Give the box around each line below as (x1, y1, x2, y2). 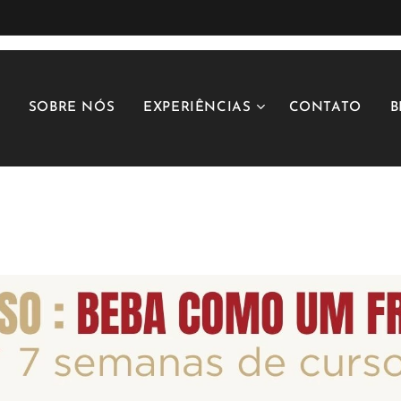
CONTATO (288, 101, 362, 115)
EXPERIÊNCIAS (143, 101, 252, 115)
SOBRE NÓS (28, 101, 115, 115)
